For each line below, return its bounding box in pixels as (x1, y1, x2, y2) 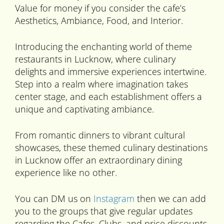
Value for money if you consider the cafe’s (15, 2, 185, 14)
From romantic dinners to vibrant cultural (15, 129, 185, 141)
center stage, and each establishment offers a (15, 90, 202, 103)
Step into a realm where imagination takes (15, 78, 188, 90)
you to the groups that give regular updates (15, 205, 192, 217)
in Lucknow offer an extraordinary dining (15, 154, 182, 166)
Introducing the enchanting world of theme (15, 40, 192, 53)
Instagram (93, 192, 134, 205)
